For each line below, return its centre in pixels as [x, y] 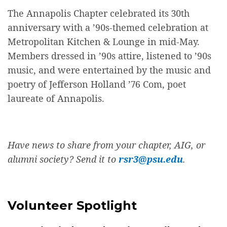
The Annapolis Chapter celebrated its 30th [99, 13]
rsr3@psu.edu [151, 159]
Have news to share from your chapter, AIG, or [106, 145]
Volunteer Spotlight [72, 206]
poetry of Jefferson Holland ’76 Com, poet [97, 84]
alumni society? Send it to [63, 159]
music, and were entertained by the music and [109, 70]
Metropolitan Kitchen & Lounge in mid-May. [104, 42]
